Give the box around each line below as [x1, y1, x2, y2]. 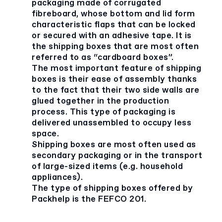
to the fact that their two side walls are [32, 85, 200, 96]
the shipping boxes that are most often [32, 41, 199, 53]
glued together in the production [32, 96, 169, 107]
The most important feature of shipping [32, 63, 201, 74]
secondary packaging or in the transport [32, 150, 203, 162]
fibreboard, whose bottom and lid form [32, 8, 195, 20]
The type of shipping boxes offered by [32, 183, 193, 194]
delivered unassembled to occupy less [32, 117, 191, 129]
